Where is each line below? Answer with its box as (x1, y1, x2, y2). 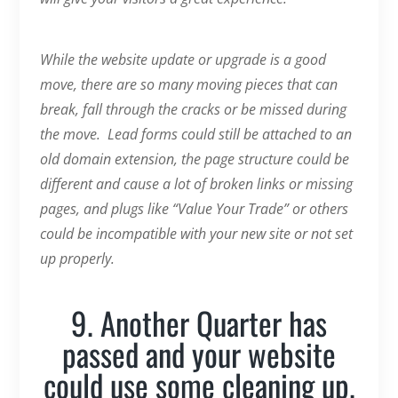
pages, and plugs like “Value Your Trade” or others (39, 198, 348, 219)
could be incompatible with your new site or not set (39, 223, 353, 243)
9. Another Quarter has (71, 298, 327, 346)
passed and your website (62, 330, 336, 377)
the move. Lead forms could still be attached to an (39, 123, 352, 144)
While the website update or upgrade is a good (39, 49, 326, 69)
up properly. (39, 248, 122, 268)
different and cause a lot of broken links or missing (39, 173, 353, 194)
